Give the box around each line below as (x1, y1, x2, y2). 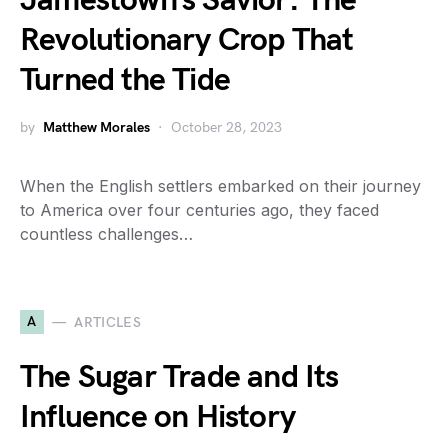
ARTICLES (74, 313, 142, 331)
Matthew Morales (43, 119, 150, 136)
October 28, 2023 (171, 119, 282, 136)
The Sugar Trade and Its (20, 358, 339, 397)
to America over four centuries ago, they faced (20, 200, 379, 220)
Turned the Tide (20, 61, 230, 100)
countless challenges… (20, 224, 193, 244)
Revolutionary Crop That (20, 21, 354, 60)
